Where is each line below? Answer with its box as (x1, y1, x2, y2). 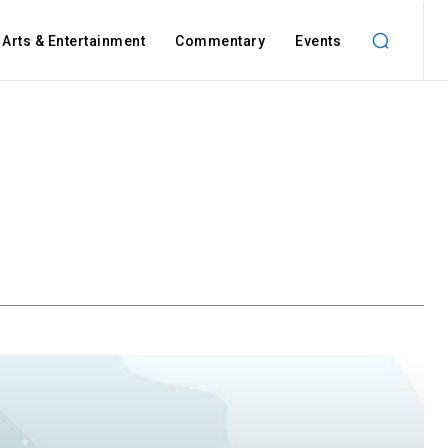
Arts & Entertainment (2, 33, 145, 49)
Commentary (175, 33, 265, 49)
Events (295, 33, 341, 49)
